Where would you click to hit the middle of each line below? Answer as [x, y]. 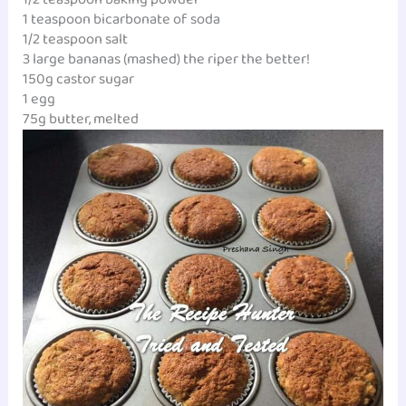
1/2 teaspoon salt [76, 39]
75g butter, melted [81, 119]
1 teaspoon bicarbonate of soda [122, 19]
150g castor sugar [79, 79]
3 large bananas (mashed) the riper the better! [167, 59]
